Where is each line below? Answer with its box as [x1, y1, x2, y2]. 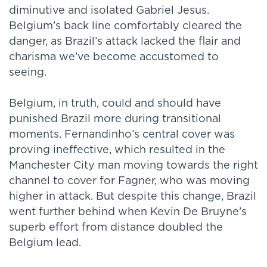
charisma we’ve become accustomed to [9, 52, 219, 63]
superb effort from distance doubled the [9, 222, 223, 234]
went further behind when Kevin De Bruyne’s [9, 207, 247, 218]
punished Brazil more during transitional [9, 114, 221, 125]
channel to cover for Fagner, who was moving [9, 176, 250, 187]
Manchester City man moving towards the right [9, 160, 258, 172]
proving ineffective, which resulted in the [9, 145, 225, 156]
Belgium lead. [9, 238, 81, 249]
